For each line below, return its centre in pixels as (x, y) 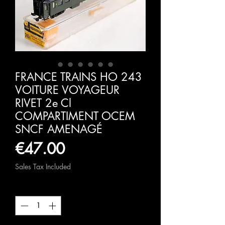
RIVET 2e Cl (43, 103)
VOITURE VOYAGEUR (67, 90)
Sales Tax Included (43, 167)
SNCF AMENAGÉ (59, 129)
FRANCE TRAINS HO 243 (79, 77)
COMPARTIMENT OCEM (75, 116)
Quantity (29, 187)
